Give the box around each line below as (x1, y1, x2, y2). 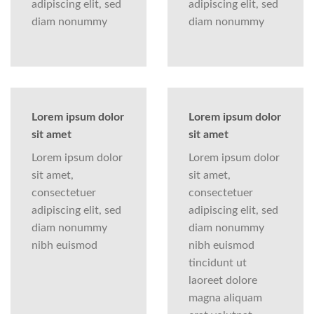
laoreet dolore (189, 274, 257, 286)
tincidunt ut (189, 257, 247, 268)
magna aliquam (189, 292, 262, 303)
